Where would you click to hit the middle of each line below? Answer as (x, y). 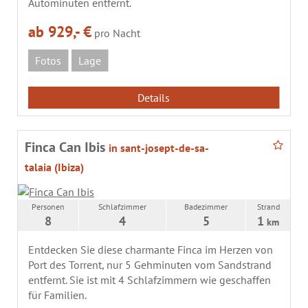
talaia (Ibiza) (54, 167)
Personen (48, 207)
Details (154, 98)
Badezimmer (206, 207)
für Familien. (57, 295)
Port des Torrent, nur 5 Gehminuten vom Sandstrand (150, 265)
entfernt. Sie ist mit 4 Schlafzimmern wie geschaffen (150, 280)
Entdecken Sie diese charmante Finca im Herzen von (151, 250)
